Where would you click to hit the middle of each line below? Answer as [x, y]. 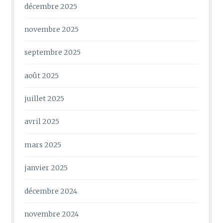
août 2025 [42, 75]
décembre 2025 [51, 6]
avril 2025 [42, 122]
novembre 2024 [52, 214]
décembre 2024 [51, 191]
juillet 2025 [45, 99]
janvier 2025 [46, 168]
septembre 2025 [53, 53]
